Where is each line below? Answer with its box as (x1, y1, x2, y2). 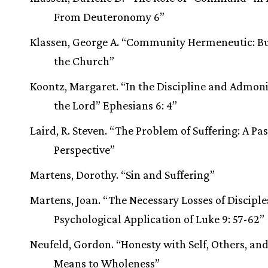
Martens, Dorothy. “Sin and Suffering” (30, 168, 215, 181)
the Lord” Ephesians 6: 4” (54, 99, 177, 112)
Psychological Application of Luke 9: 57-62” (54, 212, 264, 226)
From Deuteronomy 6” (54, 10, 165, 23)
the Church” (54, 54, 114, 68)
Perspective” (54, 143, 115, 156)
